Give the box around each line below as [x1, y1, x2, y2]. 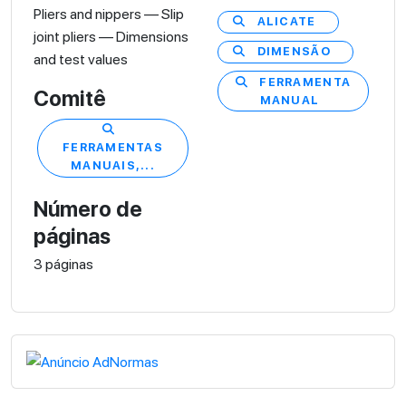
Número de [34, 196, 142, 222]
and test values [34, 50, 128, 68]
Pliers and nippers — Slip [34, 5, 184, 23]
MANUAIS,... [70, 159, 156, 173]
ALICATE [256, 14, 316, 29]
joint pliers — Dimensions [34, 27, 188, 45]
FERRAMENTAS [62, 140, 164, 155]
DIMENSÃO [256, 44, 331, 59]
